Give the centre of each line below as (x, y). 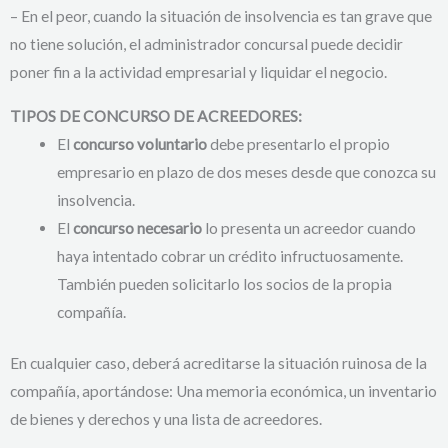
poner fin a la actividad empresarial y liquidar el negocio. (198, 72)
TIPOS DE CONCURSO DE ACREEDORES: (156, 115)
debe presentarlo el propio (298, 143)
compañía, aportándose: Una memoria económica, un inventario (223, 391)
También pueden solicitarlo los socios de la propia (224, 283)
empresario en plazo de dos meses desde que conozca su (246, 171)
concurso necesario (137, 227)
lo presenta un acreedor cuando (308, 227)
